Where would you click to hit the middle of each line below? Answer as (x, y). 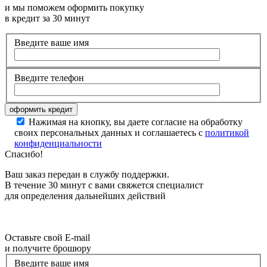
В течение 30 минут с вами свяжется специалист (104, 185)
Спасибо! (24, 154)
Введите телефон (49, 77)
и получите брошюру (48, 248)
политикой (227, 132)
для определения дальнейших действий (85, 195)
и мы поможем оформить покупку (74, 7)
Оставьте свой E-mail (47, 237)
